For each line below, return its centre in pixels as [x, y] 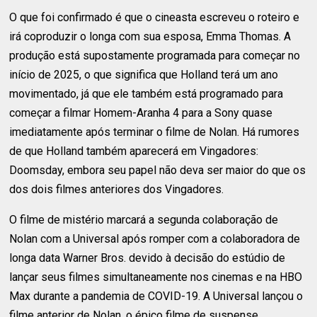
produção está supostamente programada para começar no [155, 55]
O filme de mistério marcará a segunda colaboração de [144, 219]
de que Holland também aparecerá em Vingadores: [134, 151]
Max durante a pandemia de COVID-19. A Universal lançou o [156, 296]
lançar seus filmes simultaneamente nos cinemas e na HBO [156, 277]
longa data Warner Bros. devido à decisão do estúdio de [148, 258]
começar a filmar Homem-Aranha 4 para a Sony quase [141, 113]
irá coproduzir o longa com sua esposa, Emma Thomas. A [150, 36]
